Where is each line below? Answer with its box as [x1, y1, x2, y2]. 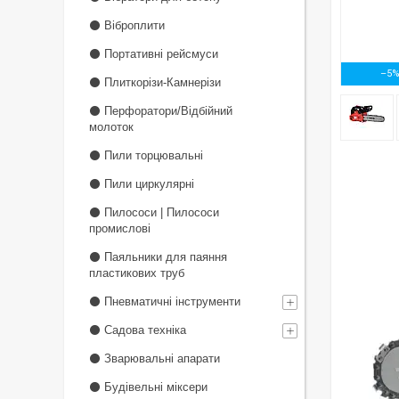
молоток [89, 120, 134, 134]
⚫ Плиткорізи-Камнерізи [89, 76, 221, 89]
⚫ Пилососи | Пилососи [89, 206, 219, 219]
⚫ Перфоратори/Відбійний [89, 104, 232, 118]
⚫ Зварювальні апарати [89, 352, 220, 365]
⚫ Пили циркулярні [89, 177, 194, 191]
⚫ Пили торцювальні [89, 149, 203, 162]
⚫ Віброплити [89, 19, 165, 32]
